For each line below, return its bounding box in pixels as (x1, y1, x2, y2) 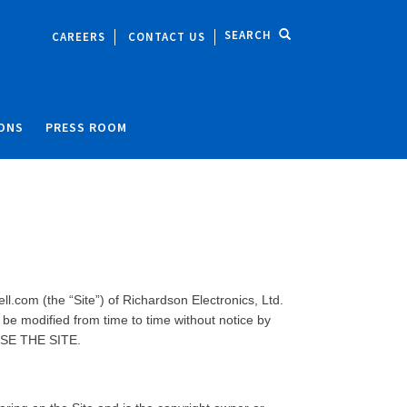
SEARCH (224, 27, 272, 43)
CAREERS (52, 28, 105, 45)
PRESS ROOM (45, 119, 127, 135)
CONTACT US (128, 28, 205, 45)
